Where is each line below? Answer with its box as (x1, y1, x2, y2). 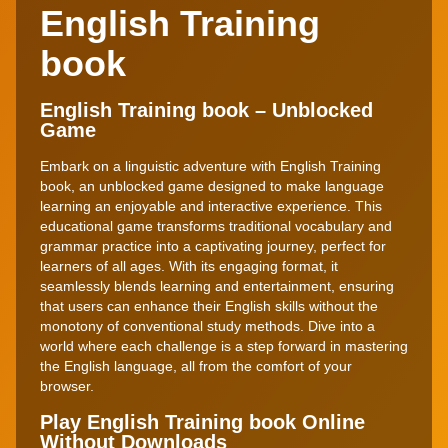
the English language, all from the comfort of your (40, 357, 352, 374)
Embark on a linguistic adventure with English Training (40, 157, 381, 174)
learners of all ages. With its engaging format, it (40, 257, 338, 274)
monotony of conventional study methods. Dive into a (40, 317, 375, 334)
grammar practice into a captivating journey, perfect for (40, 237, 386, 254)
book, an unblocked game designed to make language (40, 177, 384, 194)
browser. (40, 377, 94, 394)
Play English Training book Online (40, 410, 365, 433)
